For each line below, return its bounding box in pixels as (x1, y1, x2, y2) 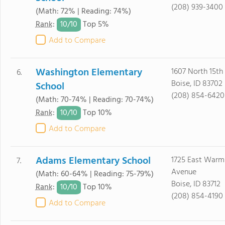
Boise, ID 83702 (171, 77, 222, 90)
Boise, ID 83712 (171, 178, 220, 191)
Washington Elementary (35, 65, 142, 81)
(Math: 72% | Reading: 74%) (35, 5, 131, 18)
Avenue (171, 166, 196, 179)
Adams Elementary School (35, 153, 151, 169)
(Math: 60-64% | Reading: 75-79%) (35, 168, 154, 181)
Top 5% (80, 18, 109, 32)
